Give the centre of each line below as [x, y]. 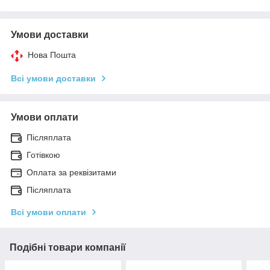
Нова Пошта [52, 55]
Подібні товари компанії [68, 247]
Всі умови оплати [49, 212]
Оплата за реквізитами [71, 172]
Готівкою [43, 155]
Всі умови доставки [53, 78]
